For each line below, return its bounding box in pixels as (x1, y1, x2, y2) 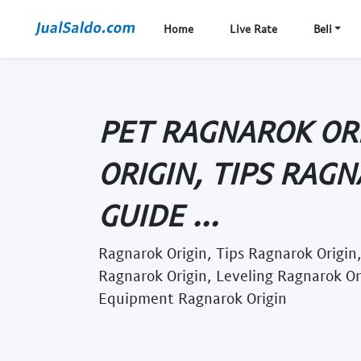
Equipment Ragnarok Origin (98, 288, 287, 307)
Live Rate (229, 22, 277, 35)
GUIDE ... (98, 196, 218, 233)
